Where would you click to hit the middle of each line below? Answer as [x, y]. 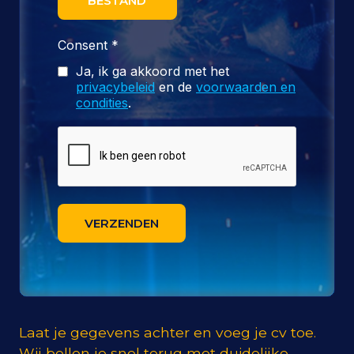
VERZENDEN [122, 224]
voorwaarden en [246, 87]
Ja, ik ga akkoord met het [153, 72]
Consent [85, 45]
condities [102, 103]
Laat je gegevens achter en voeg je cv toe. [168, 333]
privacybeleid [115, 87]
